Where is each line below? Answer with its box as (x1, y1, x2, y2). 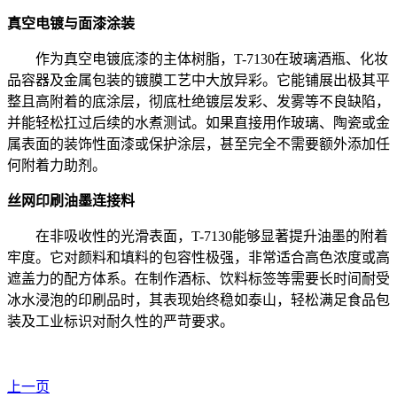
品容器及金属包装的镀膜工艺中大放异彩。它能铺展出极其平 (7, 73, 390, 89)
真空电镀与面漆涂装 (7, 16, 135, 32)
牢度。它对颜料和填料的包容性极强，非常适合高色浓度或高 (7, 250, 390, 266)
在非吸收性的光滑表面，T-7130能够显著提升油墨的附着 (35, 229, 388, 245)
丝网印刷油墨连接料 (7, 193, 135, 209)
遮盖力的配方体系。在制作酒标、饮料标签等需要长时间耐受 (7, 271, 390, 287)
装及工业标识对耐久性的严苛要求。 (7, 314, 234, 330)
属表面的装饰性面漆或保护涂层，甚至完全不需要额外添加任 (7, 136, 390, 152)
